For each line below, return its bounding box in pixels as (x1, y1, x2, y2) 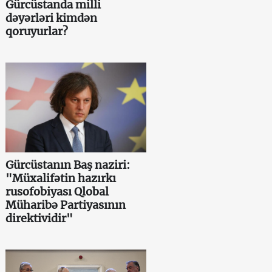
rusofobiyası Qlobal (5, 184, 109, 199)
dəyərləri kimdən (5, 10, 98, 25)
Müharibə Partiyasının (5, 197, 126, 212)
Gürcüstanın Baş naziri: (5, 157, 131, 172)
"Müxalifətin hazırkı (5, 171, 117, 185)
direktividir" (5, 211, 73, 225)
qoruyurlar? (5, 24, 69, 38)
